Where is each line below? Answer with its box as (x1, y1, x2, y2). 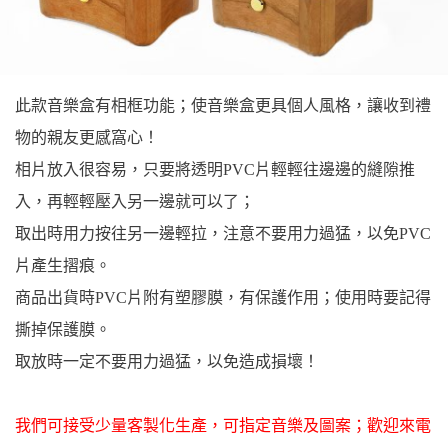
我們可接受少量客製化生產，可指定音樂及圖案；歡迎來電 (15, 417, 431, 434)
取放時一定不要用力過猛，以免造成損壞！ (15, 353, 319, 370)
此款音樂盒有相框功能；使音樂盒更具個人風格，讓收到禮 (15, 97, 431, 114)
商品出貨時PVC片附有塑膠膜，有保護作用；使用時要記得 (15, 289, 431, 306)
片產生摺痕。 (15, 257, 111, 274)
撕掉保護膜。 (15, 321, 111, 338)
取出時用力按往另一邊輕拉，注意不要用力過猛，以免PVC (15, 225, 431, 242)
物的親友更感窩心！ (15, 129, 159, 146)
